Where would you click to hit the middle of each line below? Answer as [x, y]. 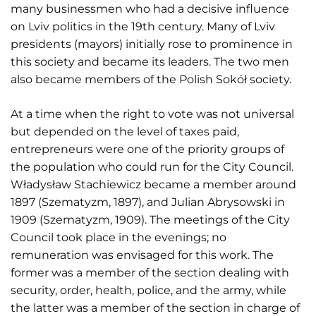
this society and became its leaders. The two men [150, 62]
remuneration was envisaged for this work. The [142, 255]
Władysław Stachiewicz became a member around [153, 184]
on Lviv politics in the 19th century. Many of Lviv [143, 26]
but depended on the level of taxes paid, [125, 132]
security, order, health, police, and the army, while [148, 290]
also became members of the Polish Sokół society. [151, 79]
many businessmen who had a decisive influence [150, 9]
